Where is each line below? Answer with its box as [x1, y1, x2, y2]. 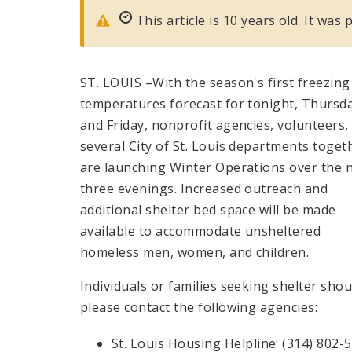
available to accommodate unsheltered [80, 222, 321, 240]
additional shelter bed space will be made [80, 200, 336, 218]
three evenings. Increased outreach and [80, 179, 328, 197]
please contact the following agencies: [80, 298, 318, 316]
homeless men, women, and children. [80, 243, 310, 261]
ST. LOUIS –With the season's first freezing [80, 73, 350, 91]
